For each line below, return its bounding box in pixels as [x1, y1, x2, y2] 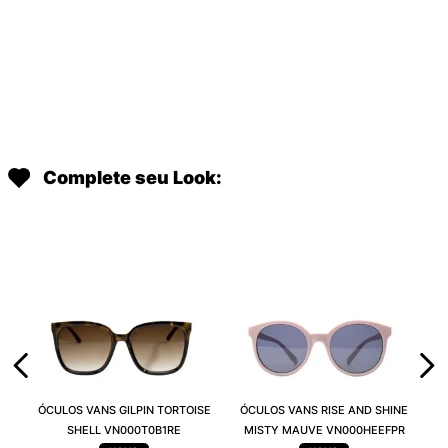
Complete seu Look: [43, 167, 222, 189]
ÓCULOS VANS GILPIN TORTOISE [37, 403, 211, 418]
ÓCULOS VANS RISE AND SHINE [240, 403, 408, 418]
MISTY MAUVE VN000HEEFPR [243, 423, 405, 438]
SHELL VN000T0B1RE [67, 423, 181, 438]
